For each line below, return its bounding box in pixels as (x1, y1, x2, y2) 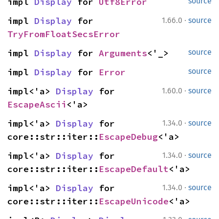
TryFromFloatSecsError (7, 28, 120, 40)
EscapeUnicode (99, 196, 169, 207)
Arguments (99, 47, 147, 59)
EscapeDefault (99, 163, 169, 175)
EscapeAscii (7, 99, 66, 110)
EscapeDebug (99, 131, 158, 142)
